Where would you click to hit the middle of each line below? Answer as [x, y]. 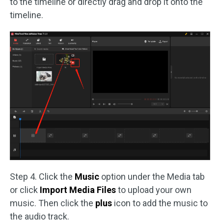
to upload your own [155, 190]
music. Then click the [53, 203]
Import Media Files [79, 190]
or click [25, 190]
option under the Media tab [152, 177]
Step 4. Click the [42, 177]
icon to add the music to [161, 203]
